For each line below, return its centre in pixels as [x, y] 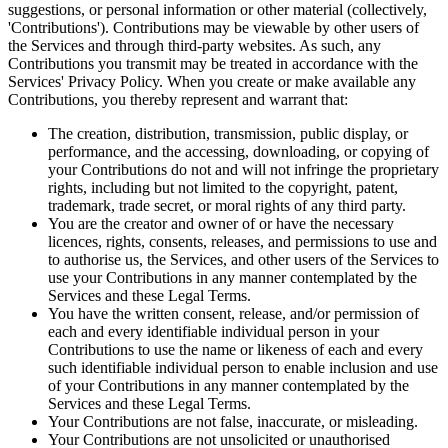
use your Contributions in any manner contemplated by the [232, 277]
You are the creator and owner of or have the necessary [221, 223]
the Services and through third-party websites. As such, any [194, 45]
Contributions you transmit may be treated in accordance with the [213, 63]
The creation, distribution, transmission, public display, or [228, 133]
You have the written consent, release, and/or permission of [233, 313]
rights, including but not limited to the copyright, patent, [223, 187]
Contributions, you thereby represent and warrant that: [178, 99]
